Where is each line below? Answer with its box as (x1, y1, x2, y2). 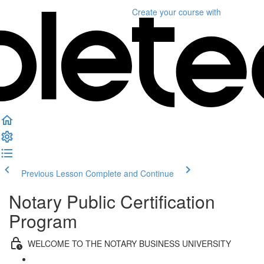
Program (9, 208, 77, 233)
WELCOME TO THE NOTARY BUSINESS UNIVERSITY (28, 237, 231, 249)
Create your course (132, 6, 204, 18)
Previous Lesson (21, 167, 83, 179)
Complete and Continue (85, 167, 174, 179)
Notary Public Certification (9, 189, 215, 214)
